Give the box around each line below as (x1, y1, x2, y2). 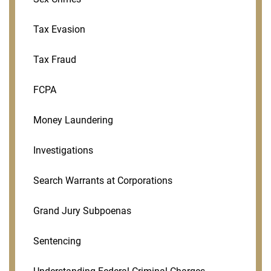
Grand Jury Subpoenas (33, 205, 131, 217)
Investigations (33, 145, 93, 157)
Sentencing (33, 235, 81, 247)
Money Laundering (33, 114, 113, 126)
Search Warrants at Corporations (33, 175, 172, 187)
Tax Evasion (33, 24, 85, 36)
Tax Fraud (33, 54, 76, 66)
